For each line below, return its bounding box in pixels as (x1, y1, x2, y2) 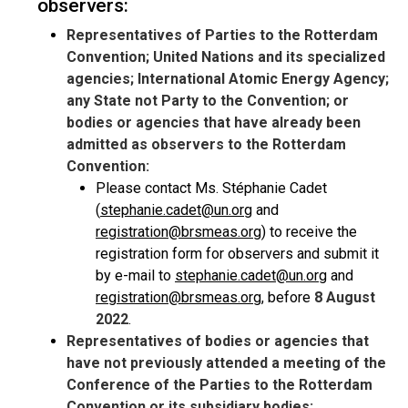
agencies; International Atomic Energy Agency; (66, 70, 389, 87)
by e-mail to (96, 267, 175, 284)
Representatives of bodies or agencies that (66, 332, 369, 350)
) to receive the (261, 223, 357, 240)
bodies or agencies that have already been (66, 114, 361, 131)
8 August (314, 289, 375, 306)
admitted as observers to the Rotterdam (66, 136, 346, 153)
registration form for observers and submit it (96, 245, 379, 262)
